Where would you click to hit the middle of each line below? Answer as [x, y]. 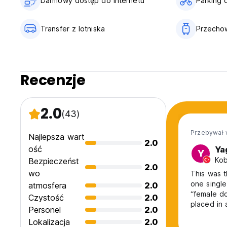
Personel [45, 210]
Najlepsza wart [56, 137]
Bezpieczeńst [54, 161]
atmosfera [47, 186]
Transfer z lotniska [73, 29]
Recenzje [53, 81]
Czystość [46, 198]
